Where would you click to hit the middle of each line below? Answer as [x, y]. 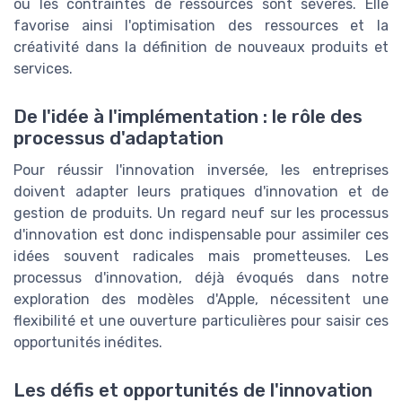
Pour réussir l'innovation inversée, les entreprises [201, 170]
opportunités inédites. [88, 342]
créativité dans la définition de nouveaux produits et [201, 47]
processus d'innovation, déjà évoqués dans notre [201, 277]
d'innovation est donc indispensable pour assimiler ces [201, 234]
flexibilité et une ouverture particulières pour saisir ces [201, 320]
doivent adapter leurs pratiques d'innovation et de [201, 191]
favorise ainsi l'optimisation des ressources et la [201, 25]
